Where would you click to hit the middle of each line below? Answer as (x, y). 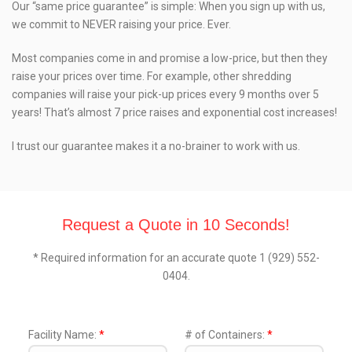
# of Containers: (226, 335)
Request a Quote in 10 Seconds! (176, 225)
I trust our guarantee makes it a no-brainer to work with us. (156, 147)
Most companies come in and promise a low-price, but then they (170, 59)
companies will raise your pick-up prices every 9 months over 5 (165, 95)
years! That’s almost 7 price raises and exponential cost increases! (174, 113)
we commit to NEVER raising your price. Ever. (121, 25)
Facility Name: (64, 335)
